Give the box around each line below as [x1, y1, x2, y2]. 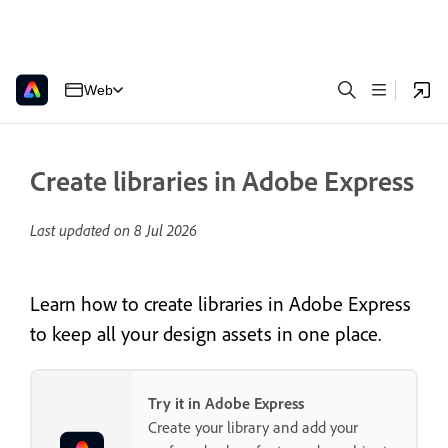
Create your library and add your [148, 417, 358, 438]
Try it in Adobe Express [148, 393, 304, 414]
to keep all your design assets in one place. [30, 321, 381, 346]
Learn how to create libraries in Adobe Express [30, 291, 411, 316]
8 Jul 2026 [134, 220, 197, 240]
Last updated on [30, 220, 134, 240]
